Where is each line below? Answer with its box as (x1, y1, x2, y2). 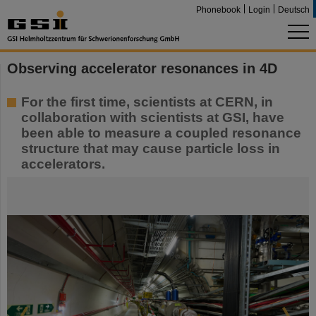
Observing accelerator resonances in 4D (7, 61, 277, 76)
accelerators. (21, 157, 105, 171)
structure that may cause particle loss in (21, 141, 280, 156)
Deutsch (278, 5, 310, 15)
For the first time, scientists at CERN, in (21, 95, 273, 109)
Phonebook (196, 5, 241, 15)
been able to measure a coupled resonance (21, 126, 301, 140)
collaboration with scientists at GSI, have (21, 110, 284, 125)
